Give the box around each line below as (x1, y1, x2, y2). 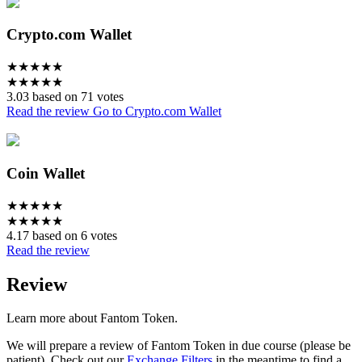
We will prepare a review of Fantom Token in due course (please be (6, 339, 351, 353)
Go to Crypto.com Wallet (93, 104, 221, 119)
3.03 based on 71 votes (6, 90, 124, 104)
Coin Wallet (6, 164, 85, 182)
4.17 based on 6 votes (6, 228, 117, 242)
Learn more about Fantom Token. (6, 311, 178, 326)
